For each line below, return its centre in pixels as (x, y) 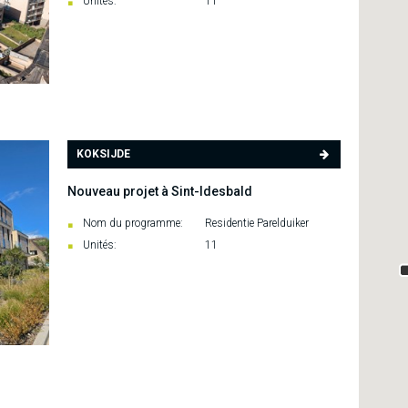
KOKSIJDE (103, 154)
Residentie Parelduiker (255, 224)
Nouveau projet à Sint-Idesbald (160, 192)
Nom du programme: (133, 224)
